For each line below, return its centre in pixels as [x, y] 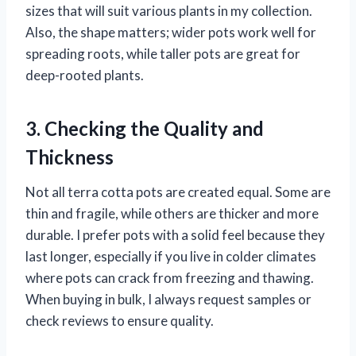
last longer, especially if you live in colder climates [171, 256]
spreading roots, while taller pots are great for [163, 53]
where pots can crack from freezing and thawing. [170, 277]
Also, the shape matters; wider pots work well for [171, 32]
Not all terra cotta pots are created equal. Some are [178, 192]
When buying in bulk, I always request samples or [168, 299]
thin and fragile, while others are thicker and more [172, 213]
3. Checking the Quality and [145, 128]
